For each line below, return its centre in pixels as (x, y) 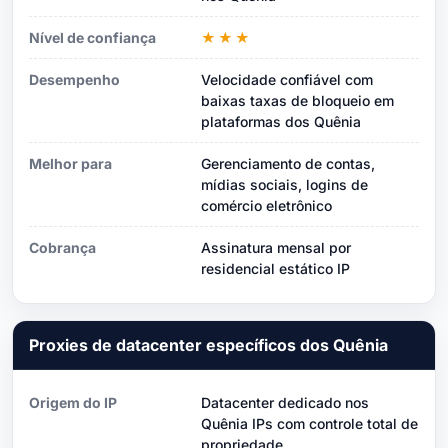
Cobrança (62, 247)
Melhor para (70, 163)
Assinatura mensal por (276, 247)
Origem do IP (73, 402)
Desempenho (74, 79)
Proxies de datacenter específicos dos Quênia (208, 344)
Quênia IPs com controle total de (309, 423)
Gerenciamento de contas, (288, 163)
